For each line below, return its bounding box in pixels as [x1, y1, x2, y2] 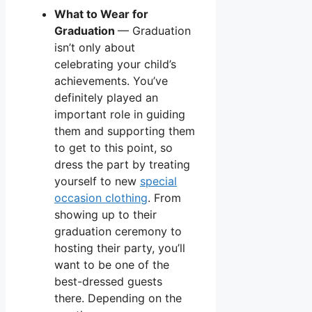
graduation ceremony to [54, 224, 182, 238]
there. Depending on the [54, 290, 182, 305]
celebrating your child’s [54, 56, 176, 71]
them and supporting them [54, 123, 195, 138]
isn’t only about [54, 40, 135, 54]
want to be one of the [54, 257, 169, 272]
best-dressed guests [54, 274, 162, 288]
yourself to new [54, 173, 140, 188]
